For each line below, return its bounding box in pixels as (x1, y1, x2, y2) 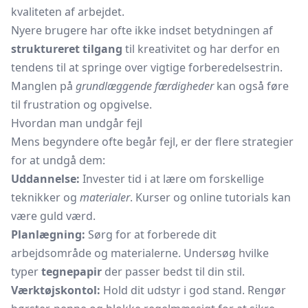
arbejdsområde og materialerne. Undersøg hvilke (11, 245, 269, 261)
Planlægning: (11, 227, 85, 242)
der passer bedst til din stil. (102, 264, 245, 279)
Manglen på (11, 78, 76, 93)
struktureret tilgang (11, 41, 122, 56)
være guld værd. (11, 208, 96, 223)
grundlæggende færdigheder (76, 78, 214, 93)
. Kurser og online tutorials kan (130, 190, 291, 205)
